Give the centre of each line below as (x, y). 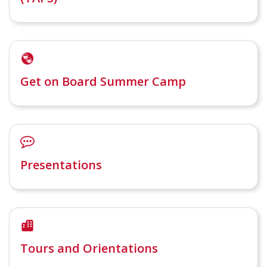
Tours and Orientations (89, 248)
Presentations (61, 164)
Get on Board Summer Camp (103, 81)
